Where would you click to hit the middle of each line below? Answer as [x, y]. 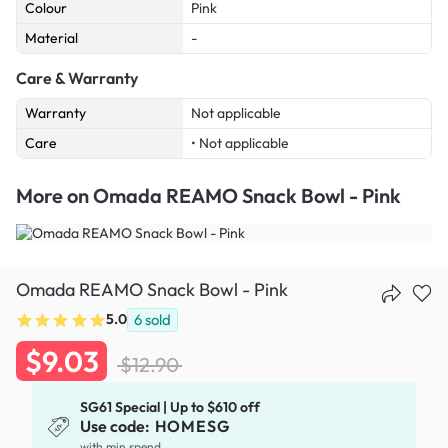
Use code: [117, 426]
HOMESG [192, 426]
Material [51, 38]
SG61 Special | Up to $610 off [170, 407]
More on [54, 196]
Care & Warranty [77, 78]
